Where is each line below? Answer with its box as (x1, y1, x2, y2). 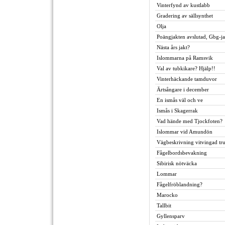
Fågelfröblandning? (157, 181, 202, 187)
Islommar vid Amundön (157, 129, 212, 135)
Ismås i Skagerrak (157, 107, 198, 114)
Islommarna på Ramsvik (157, 55, 213, 61)
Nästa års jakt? (157, 44, 190, 50)
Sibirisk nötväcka (157, 160, 197, 166)
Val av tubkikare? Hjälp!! (157, 65, 215, 71)
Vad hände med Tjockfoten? (157, 118, 222, 124)
